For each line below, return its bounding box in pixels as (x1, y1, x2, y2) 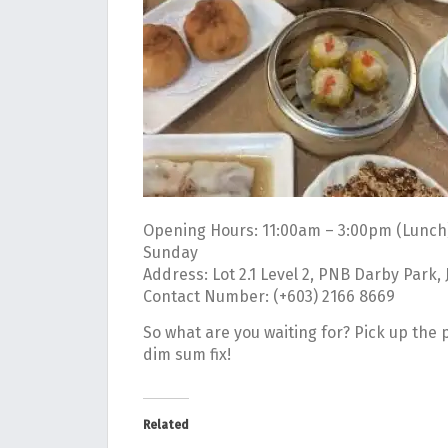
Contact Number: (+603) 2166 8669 (143, 287, 395, 307)
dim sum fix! (143, 344, 231, 364)
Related (143, 417, 189, 432)
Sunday (143, 243, 198, 263)
